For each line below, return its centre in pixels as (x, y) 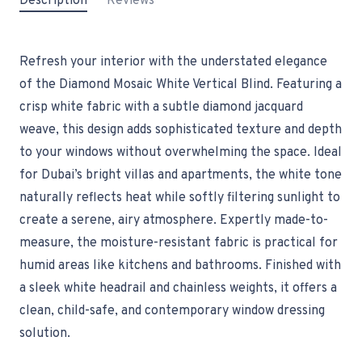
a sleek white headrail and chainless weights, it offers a (178, 289)
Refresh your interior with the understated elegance (173, 63)
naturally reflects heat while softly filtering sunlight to (180, 198)
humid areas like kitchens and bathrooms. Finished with (180, 266)
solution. (45, 334)
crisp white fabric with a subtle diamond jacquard (161, 108)
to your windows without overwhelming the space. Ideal (181, 153)
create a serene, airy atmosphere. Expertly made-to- (174, 221)
